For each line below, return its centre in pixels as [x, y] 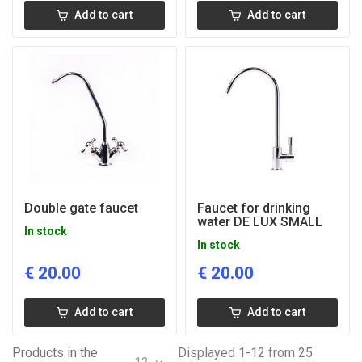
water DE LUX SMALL [260, 222]
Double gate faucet [81, 208]
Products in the [55, 353]
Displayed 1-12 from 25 [246, 353]
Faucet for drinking [254, 208]
